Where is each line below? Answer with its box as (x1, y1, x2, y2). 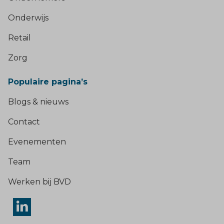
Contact (8, 116, 40, 126)
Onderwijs (8, 12, 48, 22)
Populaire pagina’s (8, 76, 87, 86)
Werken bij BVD (8, 176, 71, 186)
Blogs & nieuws (8, 96, 68, 106)
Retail (8, 32, 31, 42)
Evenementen (8, 136, 66, 146)
